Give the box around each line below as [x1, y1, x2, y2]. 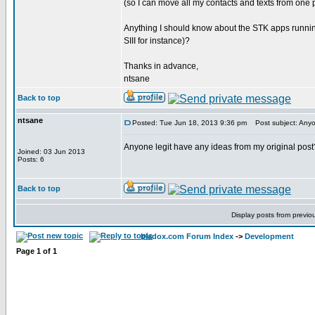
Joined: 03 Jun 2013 [18, 148, 85, 155]
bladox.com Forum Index [141, 232, 233, 240]
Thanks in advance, [124, 61, 198, 71]
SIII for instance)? [124, 36, 190, 46]
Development [245, 232, 294, 240]
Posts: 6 [18, 155, 44, 163]
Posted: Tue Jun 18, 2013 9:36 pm [132, 119, 247, 127]
